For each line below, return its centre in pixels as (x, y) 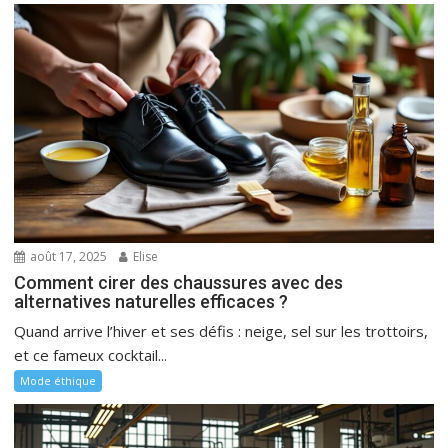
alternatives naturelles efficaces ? (151, 302)
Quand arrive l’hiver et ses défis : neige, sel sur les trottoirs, (221, 331)
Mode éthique (58, 381)
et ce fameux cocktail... (91, 355)
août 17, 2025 (67, 257)
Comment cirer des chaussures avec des (179, 283)
